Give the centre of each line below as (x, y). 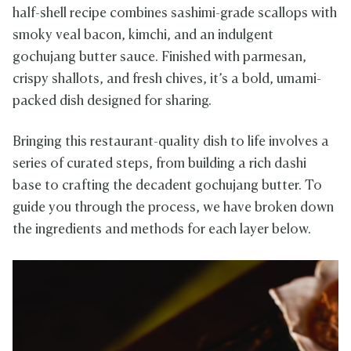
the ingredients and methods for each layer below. (162, 230)
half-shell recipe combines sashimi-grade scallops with (175, 14)
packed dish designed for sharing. (112, 102)
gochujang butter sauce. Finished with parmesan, (159, 58)
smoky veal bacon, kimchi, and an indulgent (143, 36)
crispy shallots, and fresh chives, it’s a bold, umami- (167, 80)
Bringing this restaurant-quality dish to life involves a (171, 143)
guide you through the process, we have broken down (173, 208)
